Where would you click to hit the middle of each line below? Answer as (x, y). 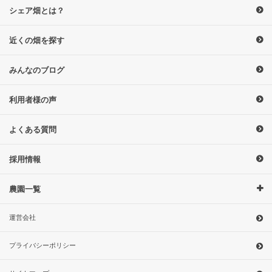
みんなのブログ (37, 70)
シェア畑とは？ (37, 10)
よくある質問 (33, 129)
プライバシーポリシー (42, 245)
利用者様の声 (33, 99)
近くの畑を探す (37, 40)
